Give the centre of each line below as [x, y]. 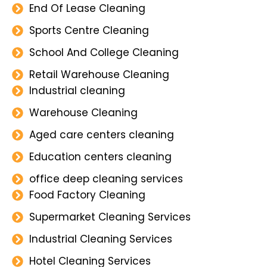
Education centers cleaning [100, 156]
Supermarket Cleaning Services [110, 217]
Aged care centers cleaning [101, 134]
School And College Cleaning [104, 52]
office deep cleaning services [106, 178]
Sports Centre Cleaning [89, 30]
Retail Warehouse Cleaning [99, 74]
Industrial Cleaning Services [100, 239]
